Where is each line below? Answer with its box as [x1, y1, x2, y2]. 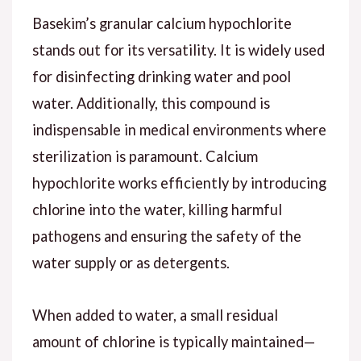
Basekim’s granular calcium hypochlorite [31, 14, 292, 32]
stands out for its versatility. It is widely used [31, 40, 325, 59]
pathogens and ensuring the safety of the [31, 226, 301, 245]
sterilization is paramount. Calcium [31, 147, 258, 165]
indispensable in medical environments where [31, 120, 326, 139]
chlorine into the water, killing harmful [31, 200, 282, 218]
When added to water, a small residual [31, 305, 278, 324]
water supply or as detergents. [31, 253, 230, 272]
